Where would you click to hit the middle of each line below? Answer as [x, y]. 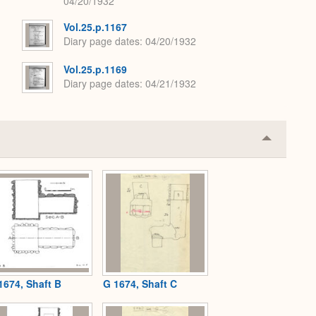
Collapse [288, 143]
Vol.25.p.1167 [95, 26]
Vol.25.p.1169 [95, 69]
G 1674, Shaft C [140, 284]
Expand [285, 166]
